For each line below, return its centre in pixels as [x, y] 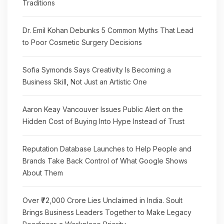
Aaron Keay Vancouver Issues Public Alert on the [103, 109]
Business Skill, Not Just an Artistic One [85, 81]
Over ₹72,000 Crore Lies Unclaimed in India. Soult [102, 200]
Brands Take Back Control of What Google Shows [105, 160]
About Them [43, 172]
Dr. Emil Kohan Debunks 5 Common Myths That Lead [108, 30]
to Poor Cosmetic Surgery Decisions [82, 42]
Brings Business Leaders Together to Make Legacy [107, 212]
